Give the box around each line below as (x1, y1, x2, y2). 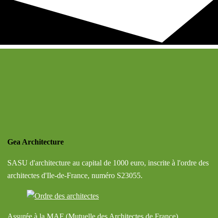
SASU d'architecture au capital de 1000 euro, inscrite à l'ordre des (7, 158, 209, 167)
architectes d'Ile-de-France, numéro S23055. (7, 171, 143, 180)
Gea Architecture (7, 137, 64, 146)
